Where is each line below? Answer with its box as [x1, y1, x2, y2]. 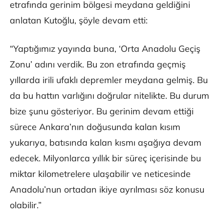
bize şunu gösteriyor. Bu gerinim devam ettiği [10, 106, 194, 117]
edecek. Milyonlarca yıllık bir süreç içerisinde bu [10, 153, 201, 164]
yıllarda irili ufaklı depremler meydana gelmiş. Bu [10, 74, 208, 86]
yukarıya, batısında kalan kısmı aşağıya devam [10, 137, 201, 149]
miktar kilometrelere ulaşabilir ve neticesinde [10, 168, 191, 180]
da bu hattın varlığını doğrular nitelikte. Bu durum [10, 90, 209, 102]
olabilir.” [10, 199, 42, 211]
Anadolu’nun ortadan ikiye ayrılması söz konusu [10, 184, 204, 196]
